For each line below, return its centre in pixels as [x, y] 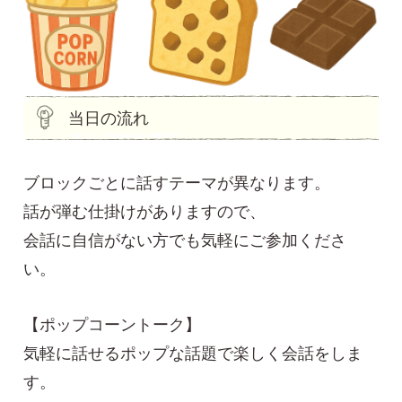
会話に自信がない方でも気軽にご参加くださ [185, 241]
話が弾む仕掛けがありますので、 [145, 212]
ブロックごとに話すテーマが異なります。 [177, 184]
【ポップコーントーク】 [113, 325]
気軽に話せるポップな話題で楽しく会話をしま [193, 354]
